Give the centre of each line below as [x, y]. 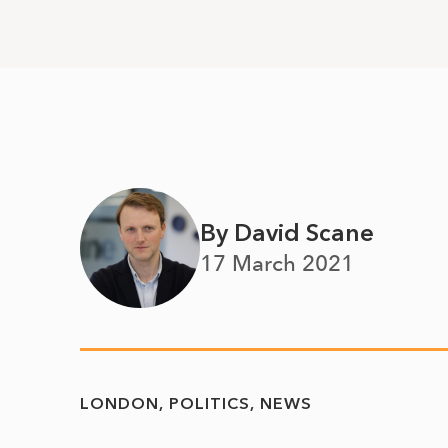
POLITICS [209, 403]
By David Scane [287, 232]
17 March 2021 [277, 262]
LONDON [119, 403]
